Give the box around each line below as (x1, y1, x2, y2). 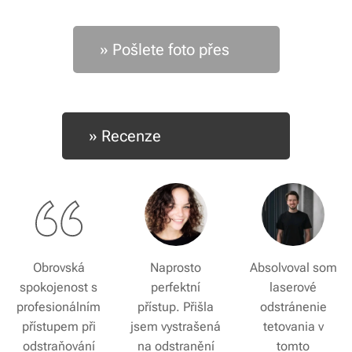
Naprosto (150, 259, 202, 275)
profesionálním (16, 299, 101, 314)
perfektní (151, 279, 201, 295)
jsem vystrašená (130, 318, 222, 334)
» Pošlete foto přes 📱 (99, 39, 253, 59)
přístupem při (21, 318, 96, 334)
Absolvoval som (249, 259, 337, 275)
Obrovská (32, 259, 85, 275)
